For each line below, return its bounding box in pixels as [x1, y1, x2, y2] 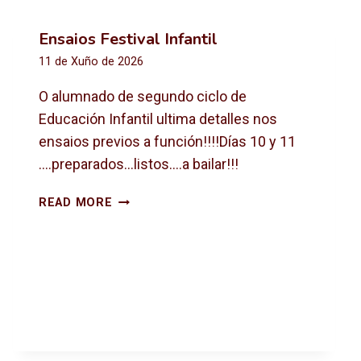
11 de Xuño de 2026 [39, 55, 143, 69]
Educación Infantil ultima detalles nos [39, 110, 277, 128]
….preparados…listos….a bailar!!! [39, 156, 239, 173]
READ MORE [39, 196, 113, 210]
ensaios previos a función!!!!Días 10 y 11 [39, 133, 296, 151]
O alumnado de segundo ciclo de [39, 88, 247, 106]
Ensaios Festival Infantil [39, 28, 218, 50]
